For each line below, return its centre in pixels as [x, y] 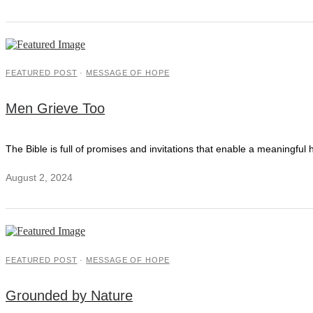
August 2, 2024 [39, 178]
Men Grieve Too [55, 109]
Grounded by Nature [69, 295]
